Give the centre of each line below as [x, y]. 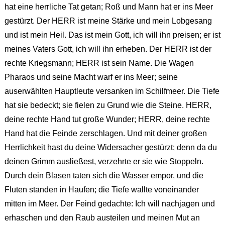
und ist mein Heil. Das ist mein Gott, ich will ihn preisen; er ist [112, 35]
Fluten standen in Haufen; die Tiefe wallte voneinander [101, 190]
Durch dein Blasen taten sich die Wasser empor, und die [104, 176]
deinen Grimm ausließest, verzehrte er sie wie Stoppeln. [104, 162]
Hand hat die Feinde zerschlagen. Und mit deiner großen [105, 134]
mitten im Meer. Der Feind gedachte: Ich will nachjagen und [109, 204]
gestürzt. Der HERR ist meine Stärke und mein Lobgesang [108, 21]
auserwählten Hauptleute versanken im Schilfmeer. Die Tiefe [112, 91]
